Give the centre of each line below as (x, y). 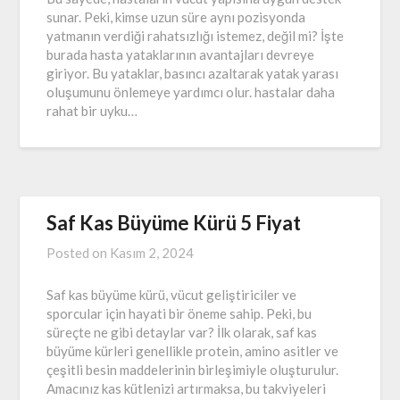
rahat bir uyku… (92, 111)
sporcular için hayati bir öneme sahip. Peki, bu (179, 314)
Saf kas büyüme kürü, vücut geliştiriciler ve (172, 295)
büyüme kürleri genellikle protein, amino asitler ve (193, 351)
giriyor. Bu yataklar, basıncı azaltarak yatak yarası (193, 74)
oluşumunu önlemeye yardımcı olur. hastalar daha (191, 92)
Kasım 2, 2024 (152, 253)
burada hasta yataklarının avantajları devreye (181, 55)
